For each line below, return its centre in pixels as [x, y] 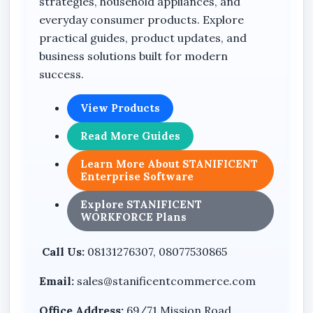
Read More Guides [131, 136]
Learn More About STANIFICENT [169, 163]
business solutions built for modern [134, 56]
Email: [57, 281]
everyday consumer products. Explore [142, 19]
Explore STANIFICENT [141, 204]
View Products [121, 108]
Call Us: [62, 251]
